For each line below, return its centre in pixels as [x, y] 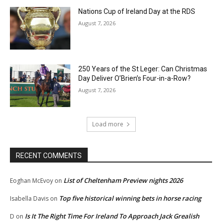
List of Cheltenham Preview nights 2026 [123, 180]
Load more [108, 124]
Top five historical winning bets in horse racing [130, 198]
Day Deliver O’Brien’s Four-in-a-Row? [135, 79]
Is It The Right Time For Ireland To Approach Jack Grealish [112, 216]
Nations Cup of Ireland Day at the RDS [137, 12]
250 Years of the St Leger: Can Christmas [143, 69]
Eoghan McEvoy [31, 180]
